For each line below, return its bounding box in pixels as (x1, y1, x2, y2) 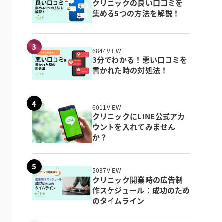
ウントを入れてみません (92, 121, 175, 132)
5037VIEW (92, 166, 121, 174)
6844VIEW (92, 46, 121, 55)
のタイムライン (92, 195, 145, 206)
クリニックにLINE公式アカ (92, 111, 185, 122)
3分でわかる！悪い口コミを (92, 54, 188, 65)
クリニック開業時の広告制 (92, 174, 183, 185)
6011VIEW (92, 103, 121, 111)
